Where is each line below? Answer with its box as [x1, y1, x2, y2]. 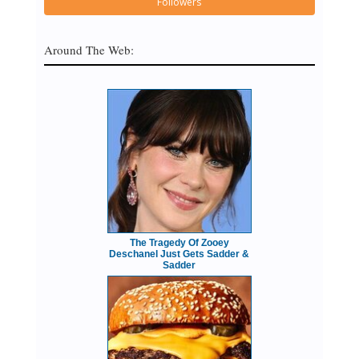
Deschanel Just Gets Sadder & [109, 248, 250, 260]
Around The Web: [43, 42, 134, 58]
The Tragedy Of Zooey [129, 237, 229, 249]
